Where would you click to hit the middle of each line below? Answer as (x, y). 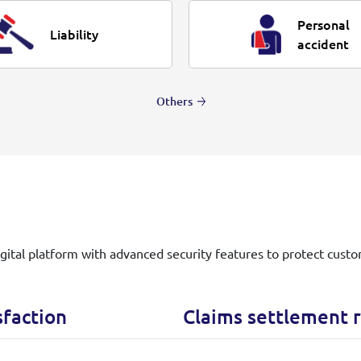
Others (174, 102)
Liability (74, 34)
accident (323, 44)
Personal (323, 25)
